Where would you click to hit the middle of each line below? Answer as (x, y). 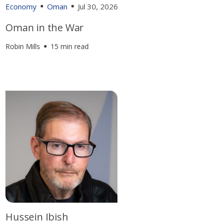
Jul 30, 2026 (98, 6)
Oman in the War (45, 27)
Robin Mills (23, 46)
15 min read (70, 46)
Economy (21, 6)
